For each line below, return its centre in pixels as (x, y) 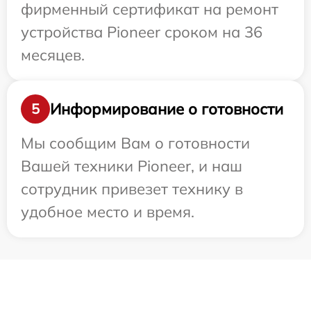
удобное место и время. (108, 212)
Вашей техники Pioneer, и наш (132, 166)
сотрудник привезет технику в (132, 189)
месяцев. (53, 55)
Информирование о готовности (167, 109)
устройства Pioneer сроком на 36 (142, 32)
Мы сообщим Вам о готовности (135, 143)
